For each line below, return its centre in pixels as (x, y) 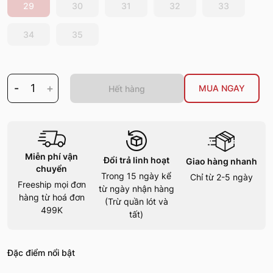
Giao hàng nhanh (221, 161)
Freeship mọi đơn (51, 185)
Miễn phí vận (52, 157)
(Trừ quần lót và (136, 202)
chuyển (52, 169)
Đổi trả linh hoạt (136, 160)
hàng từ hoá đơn (51, 197)
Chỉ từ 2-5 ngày (221, 177)
